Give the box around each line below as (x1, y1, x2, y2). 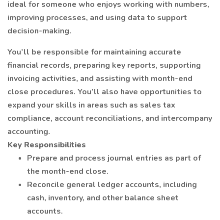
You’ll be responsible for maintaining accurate (7, 47, 181, 57)
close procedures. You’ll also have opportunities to (7, 86, 202, 97)
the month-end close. (27, 166, 109, 177)
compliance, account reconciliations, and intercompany (7, 113, 212, 124)
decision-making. (7, 26, 71, 36)
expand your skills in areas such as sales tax (7, 100, 175, 110)
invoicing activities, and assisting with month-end (7, 73, 192, 84)
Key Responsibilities (7, 139, 86, 150)
